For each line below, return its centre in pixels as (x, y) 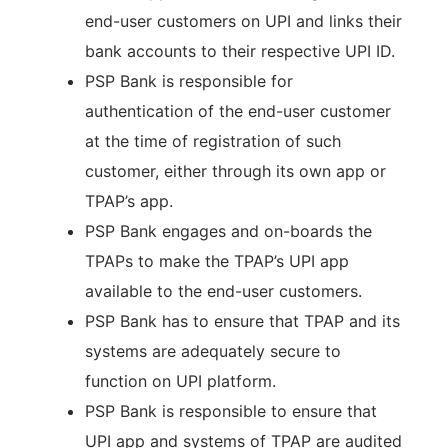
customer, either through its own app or (235, 171)
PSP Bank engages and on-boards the (228, 231)
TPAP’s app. (129, 201)
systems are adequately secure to (213, 351)
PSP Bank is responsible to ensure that (231, 411)
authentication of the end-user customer (238, 111)
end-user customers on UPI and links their (243, 21)
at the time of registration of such (213, 141)
